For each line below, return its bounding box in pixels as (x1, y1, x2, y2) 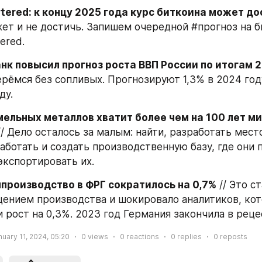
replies (175, 232, 202, 241)
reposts (218, 232, 247, 241)
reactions (125, 232, 159, 241)
